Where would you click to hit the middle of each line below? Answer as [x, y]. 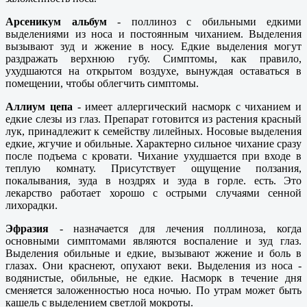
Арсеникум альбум [56, 22]
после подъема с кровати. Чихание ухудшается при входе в [153, 156]
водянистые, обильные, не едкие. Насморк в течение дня [153, 278]
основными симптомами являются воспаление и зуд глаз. [153, 241]
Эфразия [27, 229]
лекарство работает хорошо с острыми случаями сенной [153, 193]
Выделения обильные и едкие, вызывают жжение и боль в [153, 254]
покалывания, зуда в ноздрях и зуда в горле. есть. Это [153, 181]
